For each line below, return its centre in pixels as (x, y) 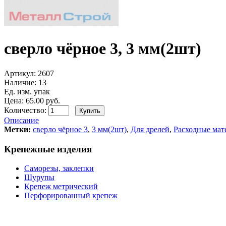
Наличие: (20, 82)
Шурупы (39, 178)
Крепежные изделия (48, 149)
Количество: (26, 110)
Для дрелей (150, 129)
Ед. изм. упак (27, 91)
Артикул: (20, 73)
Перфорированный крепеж (71, 196)
